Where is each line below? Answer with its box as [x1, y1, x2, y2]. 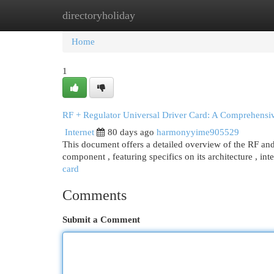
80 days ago [108, 127, 154, 137]
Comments [62, 187, 127, 203]
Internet [65, 127, 94, 137]
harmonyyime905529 [157, 127, 239, 137]
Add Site [207, 10, 240, 20]
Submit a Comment [62, 215, 140, 224]
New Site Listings [122, 10, 189, 20]
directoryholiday [62, 9, 135, 21]
